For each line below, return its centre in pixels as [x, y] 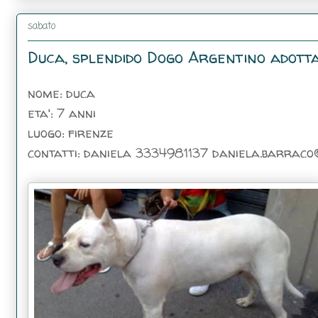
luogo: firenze [71, 133]
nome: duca [61, 93]
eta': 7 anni [62, 113]
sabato [42, 26]
